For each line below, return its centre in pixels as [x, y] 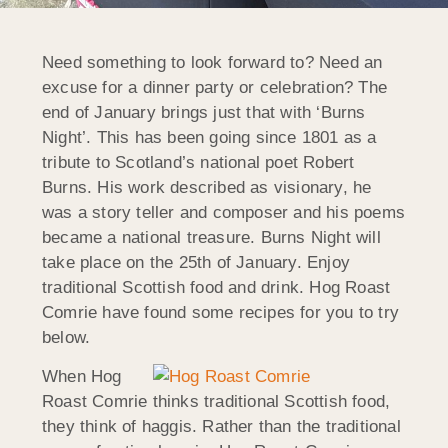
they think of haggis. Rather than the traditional [221, 427]
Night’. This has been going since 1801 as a [209, 137]
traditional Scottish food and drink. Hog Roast [216, 287]
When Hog [82, 377]
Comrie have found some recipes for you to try [221, 312]
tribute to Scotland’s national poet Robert [198, 162]
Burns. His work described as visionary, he [207, 187]
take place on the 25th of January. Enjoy [196, 262]
